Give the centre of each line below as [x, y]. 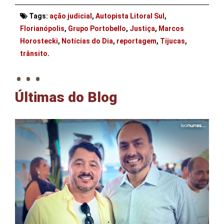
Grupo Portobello [97, 29]
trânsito [34, 54]
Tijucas [172, 41]
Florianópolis [42, 29]
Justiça [142, 29]
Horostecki [39, 41]
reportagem [136, 41]
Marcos [171, 29]
